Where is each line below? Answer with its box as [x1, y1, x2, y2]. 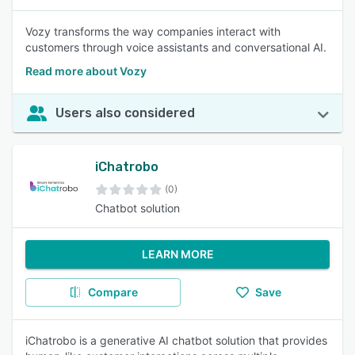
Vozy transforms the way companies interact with [25, 25, 281, 38]
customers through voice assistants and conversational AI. [25, 40, 326, 54]
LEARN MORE [141, 247, 214, 261]
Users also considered [55, 105, 195, 120]
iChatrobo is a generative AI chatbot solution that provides [25, 334, 327, 347]
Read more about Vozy [25, 64, 147, 78]
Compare [87, 285, 138, 299]
